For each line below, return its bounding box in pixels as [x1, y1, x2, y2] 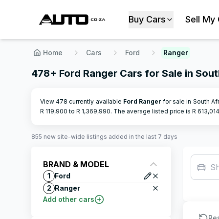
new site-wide [42, 133, 85, 140]
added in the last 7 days [107, 133, 177, 140]
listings [87, 133, 107, 140]
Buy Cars [129, 14, 166, 24]
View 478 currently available [40, 98, 123, 105]
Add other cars [43, 195, 94, 203]
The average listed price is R [112, 108, 197, 115]
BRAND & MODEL [43, 159, 109, 169]
